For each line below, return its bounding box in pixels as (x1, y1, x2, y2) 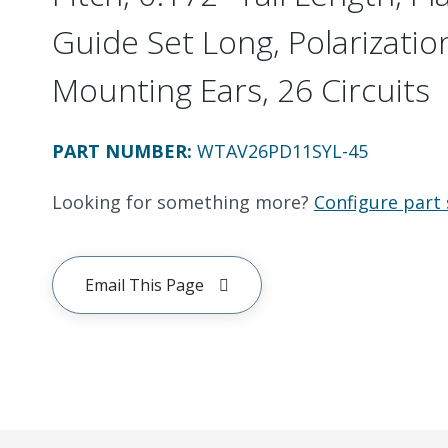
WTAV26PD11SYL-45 (197, 139, 368, 163)
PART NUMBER (52, 139, 187, 163)
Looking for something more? (52, 190, 309, 214)
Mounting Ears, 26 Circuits (52, 68, 430, 111)
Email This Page (85, 274, 204, 296)
